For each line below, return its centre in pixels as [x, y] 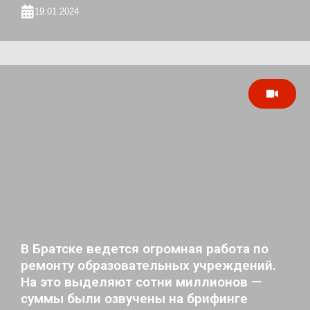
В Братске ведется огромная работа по [145, 249]
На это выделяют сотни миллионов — [141, 282]
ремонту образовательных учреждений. [148, 266]
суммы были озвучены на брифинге [134, 299]
